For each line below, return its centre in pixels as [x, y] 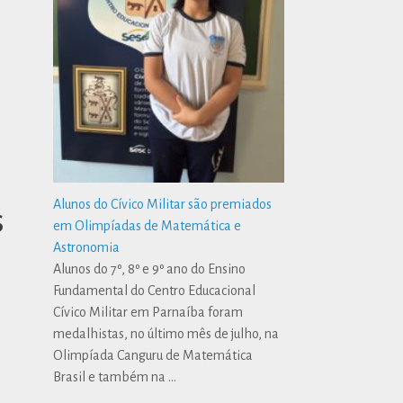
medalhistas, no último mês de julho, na [166, 333]
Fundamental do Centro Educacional [155, 290]
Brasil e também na [111, 376]
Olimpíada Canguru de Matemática [153, 355]
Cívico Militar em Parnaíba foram [148, 312]
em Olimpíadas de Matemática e [148, 225]
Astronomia [87, 247]
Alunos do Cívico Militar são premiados [163, 204]
